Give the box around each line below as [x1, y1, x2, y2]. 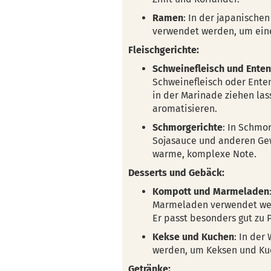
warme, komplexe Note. [152, 148, 256, 160]
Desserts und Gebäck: [128, 167, 224, 178]
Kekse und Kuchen [152, 231, 234, 243]
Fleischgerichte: [128, 44, 199, 56]
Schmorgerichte [152, 122, 223, 133]
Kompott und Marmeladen [152, 186, 269, 197]
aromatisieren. [152, 103, 217, 114]
